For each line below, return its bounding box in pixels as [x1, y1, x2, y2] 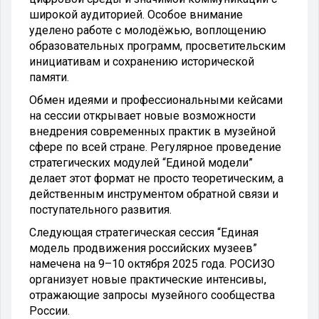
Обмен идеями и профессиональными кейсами [29, 93, 283, 107]
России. [29, 303, 70, 318]
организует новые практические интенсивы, [29, 272, 266, 286]
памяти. [29, 70, 69, 84]
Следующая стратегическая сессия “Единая [29, 225, 258, 239]
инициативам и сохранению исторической [29, 54, 254, 68]
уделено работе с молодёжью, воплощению [29, 23, 266, 37]
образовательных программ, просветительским [29, 38, 286, 53]
